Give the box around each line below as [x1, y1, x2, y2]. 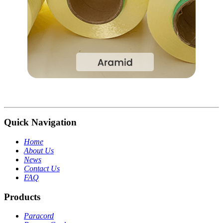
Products [4, 191, 40, 202]
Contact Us [24, 164, 60, 173]
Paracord [24, 212, 54, 221]
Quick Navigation [4, 117, 77, 128]
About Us [24, 146, 54, 155]
